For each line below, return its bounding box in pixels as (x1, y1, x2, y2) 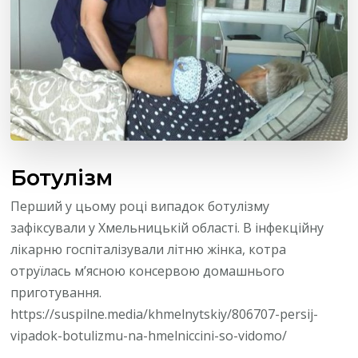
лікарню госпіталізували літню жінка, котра (10, 240, 287, 258)
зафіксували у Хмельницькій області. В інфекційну (10, 218, 324, 237)
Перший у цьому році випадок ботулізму (10, 197, 270, 215)
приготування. (10, 283, 102, 301)
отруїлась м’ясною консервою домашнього (10, 261, 285, 280)
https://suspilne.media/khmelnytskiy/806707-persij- (10, 304, 319, 323)
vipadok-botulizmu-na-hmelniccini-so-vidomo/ (10, 326, 288, 344)
